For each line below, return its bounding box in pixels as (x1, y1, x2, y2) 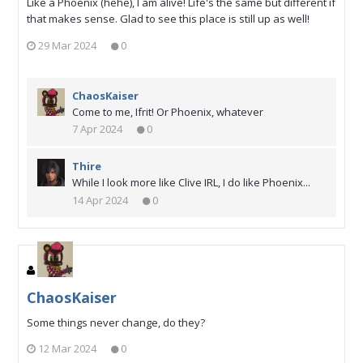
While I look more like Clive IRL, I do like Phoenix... (72, 175, 310, 190)
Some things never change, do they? (27, 314, 205, 330)
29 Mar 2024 (38, 37, 96, 53)
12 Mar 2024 (38, 341, 96, 357)
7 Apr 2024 (72, 122, 122, 137)
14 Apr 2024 (72, 192, 128, 207)
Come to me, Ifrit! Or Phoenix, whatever (72, 104, 263, 119)
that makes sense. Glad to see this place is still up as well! (27, 11, 310, 27)
